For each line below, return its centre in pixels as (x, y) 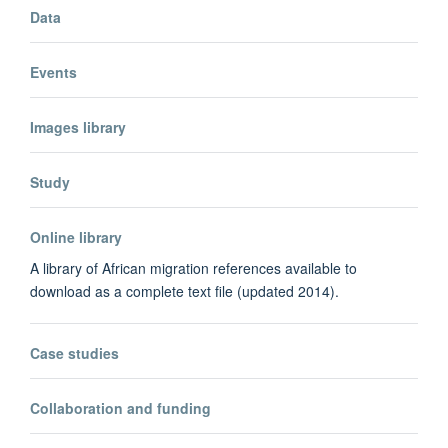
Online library (76, 237)
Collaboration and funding (120, 408)
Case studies (74, 353)
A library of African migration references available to (193, 268)
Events (53, 72)
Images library (78, 127)
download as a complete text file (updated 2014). (184, 291)
